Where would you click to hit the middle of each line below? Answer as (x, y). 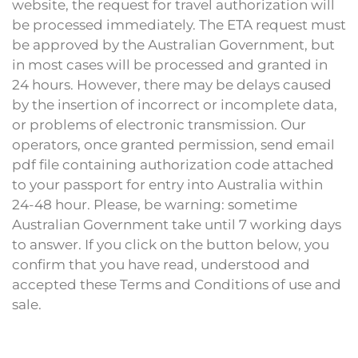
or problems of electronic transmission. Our (159, 125)
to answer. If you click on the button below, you (171, 245)
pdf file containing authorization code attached (173, 165)
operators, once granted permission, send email (173, 145)
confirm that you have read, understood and (161, 265)
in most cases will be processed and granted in (170, 65)
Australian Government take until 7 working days (177, 225)
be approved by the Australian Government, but (173, 45)
